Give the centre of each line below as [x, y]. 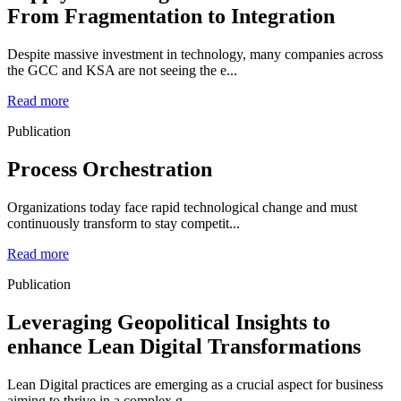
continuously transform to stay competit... [124, 224]
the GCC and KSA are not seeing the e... [122, 71]
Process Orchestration [110, 170]
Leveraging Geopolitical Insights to [169, 323]
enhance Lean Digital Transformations [184, 347]
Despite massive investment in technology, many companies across [195, 55]
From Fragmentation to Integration [171, 17]
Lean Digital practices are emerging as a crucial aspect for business [195, 384]
